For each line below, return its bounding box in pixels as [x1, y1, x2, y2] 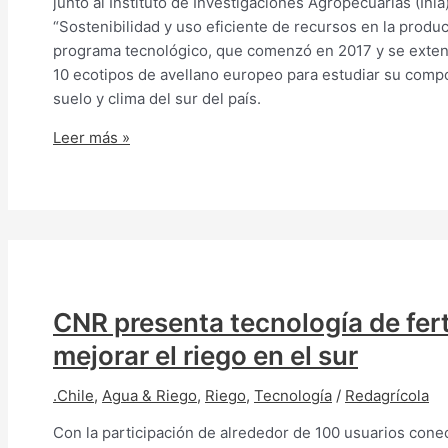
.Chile [53, 386, 94, 406]
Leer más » [53, 127, 130, 147]
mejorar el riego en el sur [53, 340, 358, 372]
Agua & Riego [102, 386, 197, 406]
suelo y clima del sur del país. [53, 88, 261, 108]
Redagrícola [345, 386, 429, 406]
